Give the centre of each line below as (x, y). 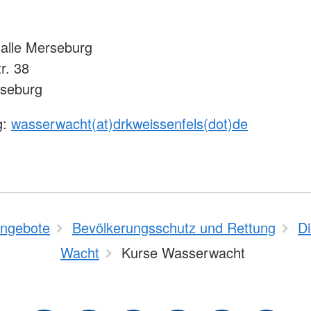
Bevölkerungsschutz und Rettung (174, 228)
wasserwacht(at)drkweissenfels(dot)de (129, 124)
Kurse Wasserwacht (183, 253)
